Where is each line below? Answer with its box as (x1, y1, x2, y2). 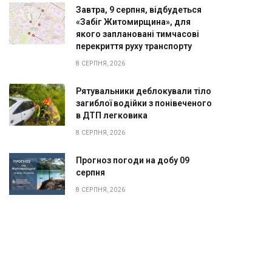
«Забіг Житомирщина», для (76, 16, 191, 27)
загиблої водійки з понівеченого (76, 98, 212, 108)
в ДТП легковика (76, 110, 148, 120)
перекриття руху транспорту (76, 41, 192, 51)
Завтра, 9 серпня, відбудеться (76, 4, 202, 15)
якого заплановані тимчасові (76, 29, 199, 39)
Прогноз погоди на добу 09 (76, 155, 189, 165)
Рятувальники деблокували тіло (76, 86, 211, 96)
